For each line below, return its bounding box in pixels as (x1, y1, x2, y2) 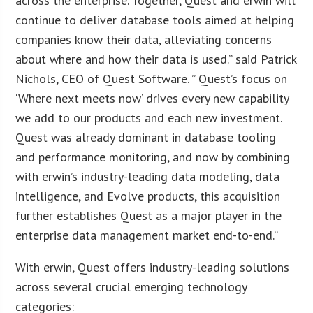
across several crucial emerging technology (15, 278, 247, 295)
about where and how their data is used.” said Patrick (15, 50, 297, 67)
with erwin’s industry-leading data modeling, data (15, 168, 280, 184)
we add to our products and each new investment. (15, 109, 286, 126)
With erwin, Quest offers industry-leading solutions (15, 259, 290, 275)
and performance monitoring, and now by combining (15, 148, 291, 165)
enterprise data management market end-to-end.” (15, 226, 279, 243)
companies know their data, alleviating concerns (15, 31, 272, 48)
